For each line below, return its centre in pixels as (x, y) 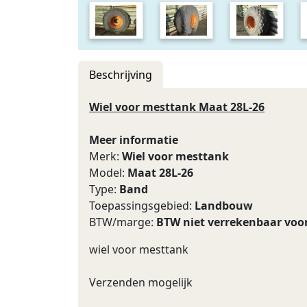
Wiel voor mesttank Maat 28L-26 (177, 107)
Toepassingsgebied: (142, 206)
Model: (108, 173)
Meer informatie (134, 140)
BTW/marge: (123, 222)
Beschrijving (121, 75)
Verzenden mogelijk (141, 282)
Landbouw (224, 206)
